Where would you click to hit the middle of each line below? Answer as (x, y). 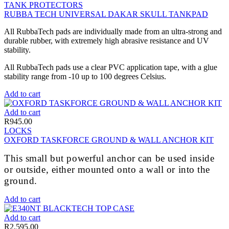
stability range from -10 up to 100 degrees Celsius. (85, 76)
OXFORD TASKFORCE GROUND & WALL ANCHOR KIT (109, 140)
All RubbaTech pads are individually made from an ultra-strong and (113, 31)
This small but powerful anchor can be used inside (109, 158)
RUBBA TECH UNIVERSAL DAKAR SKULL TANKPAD (106, 14)
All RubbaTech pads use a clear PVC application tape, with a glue (111, 67)
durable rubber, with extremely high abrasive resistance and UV (107, 40)
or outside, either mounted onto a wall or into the (107, 169)
